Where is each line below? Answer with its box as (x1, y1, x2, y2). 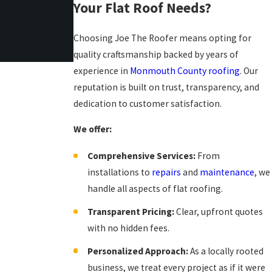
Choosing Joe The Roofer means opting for (73, 32, 251, 44)
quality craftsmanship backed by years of (73, 48, 239, 60)
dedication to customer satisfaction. (73, 97, 223, 109)
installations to (87, 166, 152, 178)
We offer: (73, 123, 112, 135)
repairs (151, 166, 181, 178)
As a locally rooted (188, 245, 263, 257)
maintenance (199, 166, 254, 178)
